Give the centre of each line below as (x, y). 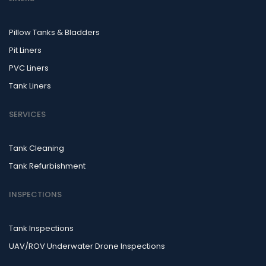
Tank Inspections (41, 228)
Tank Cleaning (37, 148)
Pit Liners (25, 50)
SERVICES (27, 114)
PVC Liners (29, 68)
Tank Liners (30, 86)
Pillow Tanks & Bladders (54, 32)
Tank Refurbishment (47, 166)
